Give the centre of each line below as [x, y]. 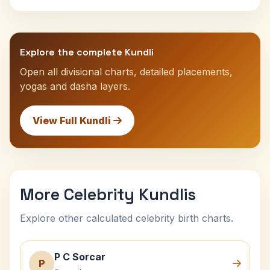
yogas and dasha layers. [75, 86]
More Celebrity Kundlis [108, 194]
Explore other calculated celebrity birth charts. [127, 218]
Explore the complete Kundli [87, 52]
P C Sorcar [80, 257]
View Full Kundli [73, 121]
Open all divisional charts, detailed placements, [126, 72]
